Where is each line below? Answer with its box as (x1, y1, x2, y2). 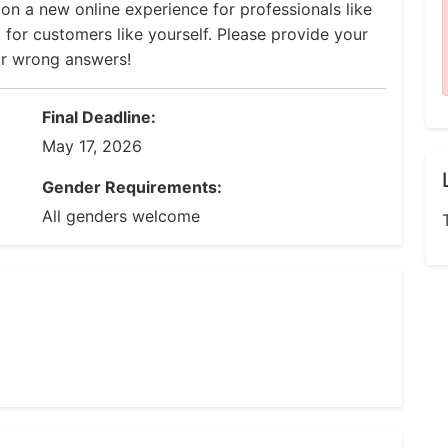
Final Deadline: (42, 107, 156, 127)
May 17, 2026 (42, 136, 142, 156)
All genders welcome (42, 206, 200, 226)
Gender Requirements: (42, 177, 222, 197)
